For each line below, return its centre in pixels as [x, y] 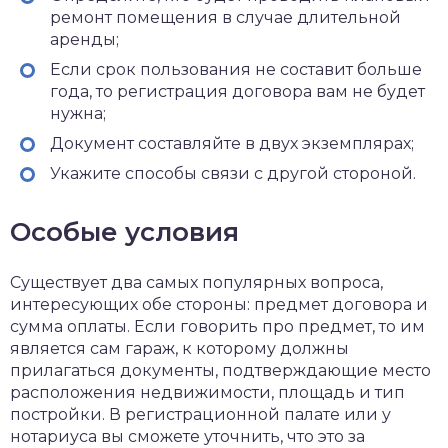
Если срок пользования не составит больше [236, 69]
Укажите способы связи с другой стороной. [233, 173]
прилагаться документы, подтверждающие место [220, 370]
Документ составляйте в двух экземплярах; [232, 143]
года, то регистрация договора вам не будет [237, 91]
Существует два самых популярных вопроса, [196, 282]
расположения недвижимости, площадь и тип [207, 392]
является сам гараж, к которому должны [179, 348]
